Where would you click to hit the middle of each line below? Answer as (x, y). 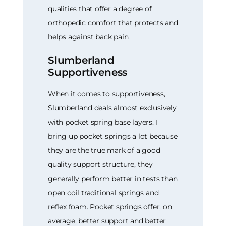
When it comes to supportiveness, (107, 94)
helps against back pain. (89, 37)
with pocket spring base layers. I (103, 122)
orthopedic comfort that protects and (113, 22)
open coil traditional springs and (103, 193)
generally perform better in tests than (113, 179)
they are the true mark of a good (104, 151)
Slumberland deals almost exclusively (112, 108)
